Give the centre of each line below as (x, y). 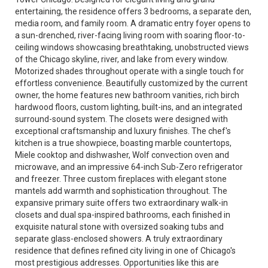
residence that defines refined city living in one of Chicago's (125, 251)
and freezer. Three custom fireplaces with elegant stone (121, 179)
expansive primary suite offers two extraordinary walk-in (121, 203)
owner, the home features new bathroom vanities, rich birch (127, 95)
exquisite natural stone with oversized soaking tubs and (119, 227)
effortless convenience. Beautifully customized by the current (131, 83)
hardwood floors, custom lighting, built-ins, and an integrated (129, 107)
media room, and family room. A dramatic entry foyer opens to (133, 23)
